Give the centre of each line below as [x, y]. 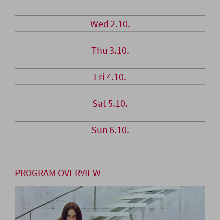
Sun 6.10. [110, 130]
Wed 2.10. [110, 24]
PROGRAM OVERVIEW [58, 173]
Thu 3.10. [110, 50]
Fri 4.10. [110, 77]
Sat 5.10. [110, 103]
